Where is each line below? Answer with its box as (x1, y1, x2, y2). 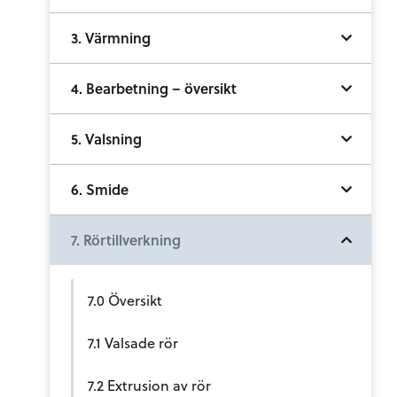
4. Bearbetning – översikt (71, 78, 237, 98)
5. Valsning (71, 128, 142, 149)
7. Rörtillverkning (71, 230, 181, 250)
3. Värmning (71, 27, 151, 48)
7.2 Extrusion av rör (88, 375, 211, 395)
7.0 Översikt (88, 290, 162, 310)
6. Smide (71, 179, 128, 199)
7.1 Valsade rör (88, 332, 178, 353)
